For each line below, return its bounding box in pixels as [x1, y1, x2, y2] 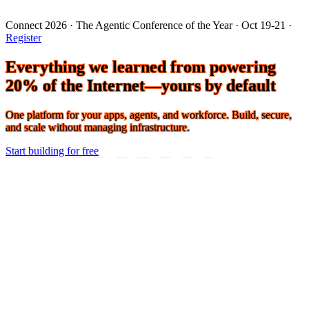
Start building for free [6, 195, 99, 207]
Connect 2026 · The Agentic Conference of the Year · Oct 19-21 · [6, 69, 292, 81]
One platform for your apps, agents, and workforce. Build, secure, [6, 159, 292, 171]
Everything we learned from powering [6, 108, 276, 126]
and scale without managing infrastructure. [6, 171, 190, 183]
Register [6, 81, 41, 94]
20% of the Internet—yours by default [6, 126, 276, 145]
